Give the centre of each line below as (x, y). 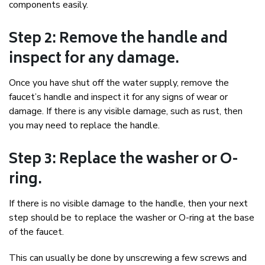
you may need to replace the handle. (84, 126)
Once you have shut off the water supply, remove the (119, 83)
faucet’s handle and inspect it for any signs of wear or (118, 97)
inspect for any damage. (94, 60)
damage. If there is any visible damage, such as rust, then (126, 112)
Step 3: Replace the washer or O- (124, 160)
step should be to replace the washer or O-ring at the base (132, 218)
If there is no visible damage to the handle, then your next (128, 204)
